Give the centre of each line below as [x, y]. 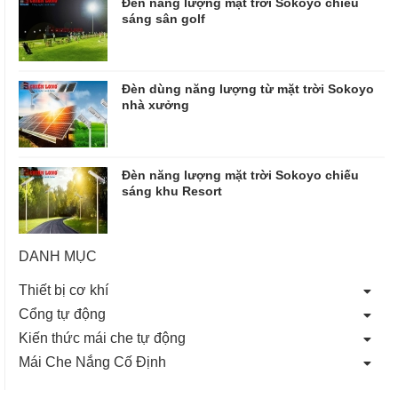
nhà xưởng [155, 104]
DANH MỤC [58, 255]
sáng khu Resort [172, 190]
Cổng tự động [62, 313]
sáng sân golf [163, 18]
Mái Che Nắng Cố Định [92, 361]
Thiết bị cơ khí [64, 289]
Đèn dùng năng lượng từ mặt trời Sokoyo [248, 88]
